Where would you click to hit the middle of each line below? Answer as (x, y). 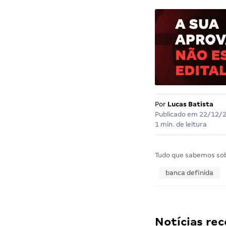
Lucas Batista (190, 104)
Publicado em (177, 115)
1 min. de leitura (181, 125)
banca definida (189, 173)
